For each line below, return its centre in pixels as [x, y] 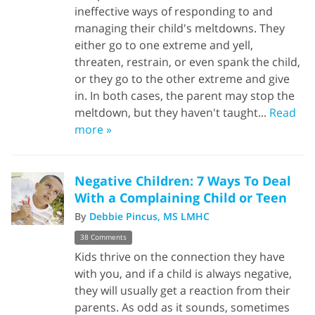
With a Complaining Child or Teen [181, 198]
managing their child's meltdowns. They [180, 28]
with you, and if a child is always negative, [183, 273]
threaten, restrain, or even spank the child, [187, 62]
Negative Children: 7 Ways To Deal [183, 181]
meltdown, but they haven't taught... [172, 113]
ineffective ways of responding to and [174, 12]
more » [93, 130]
